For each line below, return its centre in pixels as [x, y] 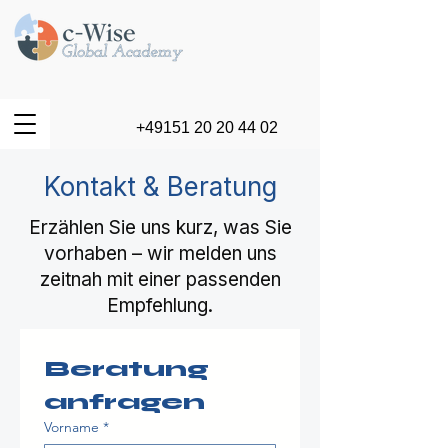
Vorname [71, 427]
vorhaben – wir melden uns [160, 253]
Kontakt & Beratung [160, 186]
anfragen [124, 402]
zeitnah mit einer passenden [160, 279]
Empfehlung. [160, 305]
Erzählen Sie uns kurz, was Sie [160, 227]
